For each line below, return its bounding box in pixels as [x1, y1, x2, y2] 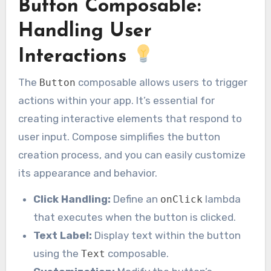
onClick [160, 194, 203, 206]
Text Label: [33, 229, 93, 242]
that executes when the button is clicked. [33, 211, 237, 224]
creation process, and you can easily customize [18, 149, 246, 162]
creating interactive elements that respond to [18, 113, 242, 125]
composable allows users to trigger [75, 76, 247, 89]
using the [33, 247, 82, 260]
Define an [111, 193, 161, 206]
